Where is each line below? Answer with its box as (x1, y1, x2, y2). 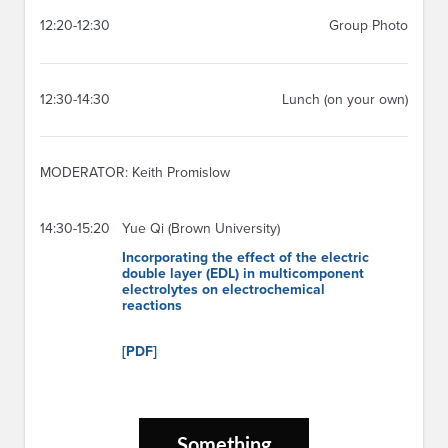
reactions (122, 296, 182, 314)
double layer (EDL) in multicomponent (122, 264, 364, 282)
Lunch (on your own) (282, 91, 408, 109)
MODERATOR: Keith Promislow (40, 164, 230, 182)
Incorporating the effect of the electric (122, 248, 369, 266)
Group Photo (329, 17, 408, 35)
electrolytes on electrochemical (122, 280, 325, 298)
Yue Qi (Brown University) (122, 219, 280, 237)
